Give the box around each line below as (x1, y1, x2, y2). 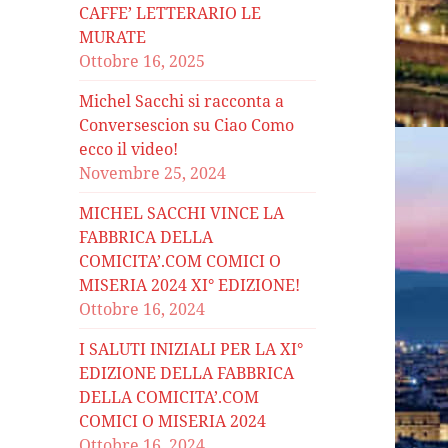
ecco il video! (79, 137, 179, 160)
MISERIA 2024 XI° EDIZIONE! (79, 273, 301, 296)
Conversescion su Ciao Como (79, 113, 295, 136)
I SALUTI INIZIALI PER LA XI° (79, 337, 304, 360)
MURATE (79, 25, 147, 48)
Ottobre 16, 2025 (79, 49, 206, 72)
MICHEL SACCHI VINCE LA (79, 201, 285, 224)
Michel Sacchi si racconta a (79, 89, 285, 112)
